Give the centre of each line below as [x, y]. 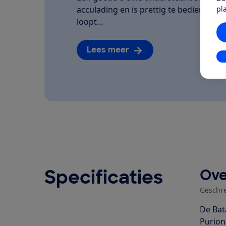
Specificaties [104, 177]
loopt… [90, 22]
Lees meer [108, 50]
